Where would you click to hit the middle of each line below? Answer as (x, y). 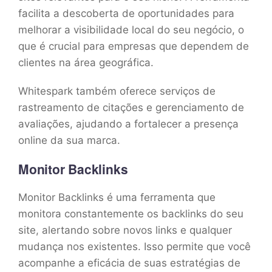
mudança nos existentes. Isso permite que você (134, 246)
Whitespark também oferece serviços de (117, 91)
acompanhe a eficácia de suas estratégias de (129, 263)
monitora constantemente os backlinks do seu (131, 213)
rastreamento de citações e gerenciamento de (131, 107)
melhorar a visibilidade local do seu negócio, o (131, 29)
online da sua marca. (69, 140)
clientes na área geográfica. (86, 62)
